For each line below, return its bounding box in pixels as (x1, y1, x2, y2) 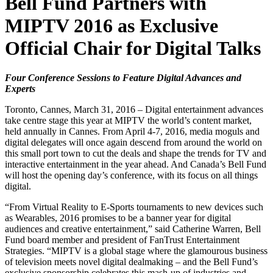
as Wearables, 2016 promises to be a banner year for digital (5, 213, 231, 224)
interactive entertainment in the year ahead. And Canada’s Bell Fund (5, 159, 266, 170)
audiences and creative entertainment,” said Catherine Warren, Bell (5, 224, 261, 235)
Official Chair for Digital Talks (5, 37, 261, 59)
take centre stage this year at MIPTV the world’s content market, (5, 115, 252, 126)
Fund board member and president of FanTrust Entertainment (5, 235, 239, 246)
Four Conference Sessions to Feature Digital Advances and (5, 73, 241, 83)
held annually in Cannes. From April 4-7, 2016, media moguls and (5, 126, 260, 137)
